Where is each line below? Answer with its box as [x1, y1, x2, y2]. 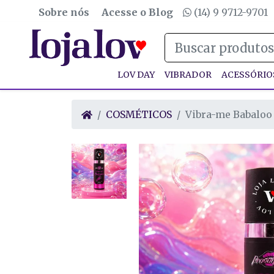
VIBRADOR [165, 69, 212, 80]
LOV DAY [117, 69, 155, 80]
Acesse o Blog [102, 6, 173, 18]
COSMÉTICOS [106, 108, 172, 120]
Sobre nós [39, 6, 89, 18]
